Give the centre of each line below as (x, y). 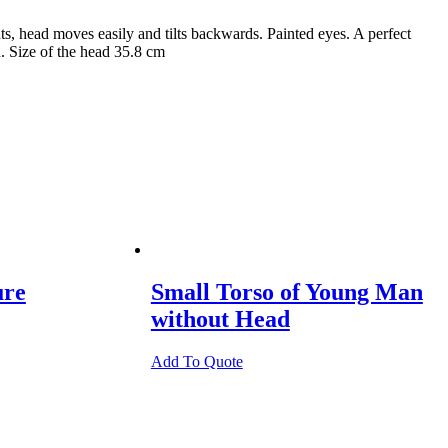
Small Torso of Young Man (286, 291)
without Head (220, 318)
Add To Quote (196, 361)
